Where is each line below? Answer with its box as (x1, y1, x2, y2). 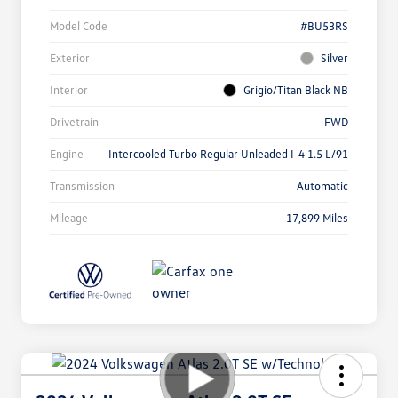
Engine (50, 147, 84, 162)
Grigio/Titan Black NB (243, 83, 348, 98)
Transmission (50, 179, 115, 194)
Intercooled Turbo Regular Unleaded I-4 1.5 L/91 (108, 147, 348, 162)
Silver (321, 51, 348, 66)
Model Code (50, 19, 107, 34)
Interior (50, 83, 88, 98)
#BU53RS (300, 19, 348, 34)
